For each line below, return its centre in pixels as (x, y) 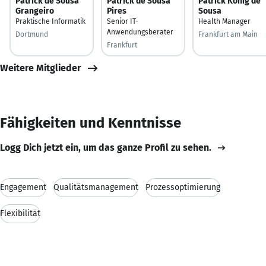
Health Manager (224, 21)
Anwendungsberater (140, 32)
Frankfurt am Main (228, 34)
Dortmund (32, 34)
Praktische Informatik (50, 21)
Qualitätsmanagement (96, 187)
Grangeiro (35, 11)
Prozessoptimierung (183, 187)
